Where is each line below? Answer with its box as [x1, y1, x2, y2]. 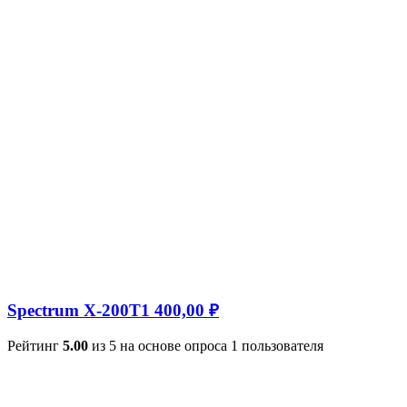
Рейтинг [7, 337, 63, 353]
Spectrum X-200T [7, 300, 141, 320]
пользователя [238, 337, 323, 353]
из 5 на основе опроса [88, 337, 231, 353]
